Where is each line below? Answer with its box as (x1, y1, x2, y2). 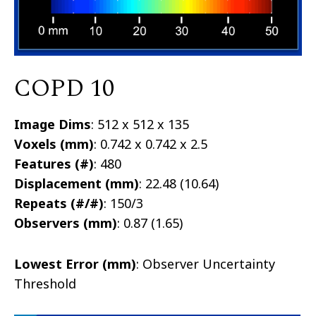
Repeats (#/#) (14, 194, 104, 212)
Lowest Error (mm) (14, 255, 136, 272)
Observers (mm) (14, 214, 117, 231)
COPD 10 (14, 70, 114, 107)
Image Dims (14, 115, 91, 133)
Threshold (14, 274, 76, 292)
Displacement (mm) (14, 174, 139, 192)
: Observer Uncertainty (136, 255, 275, 272)
